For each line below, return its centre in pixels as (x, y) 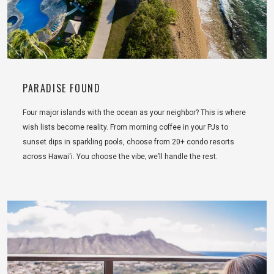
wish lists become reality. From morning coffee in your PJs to (125, 128)
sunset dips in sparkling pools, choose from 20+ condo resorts (128, 142)
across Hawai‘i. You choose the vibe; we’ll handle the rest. (120, 157)
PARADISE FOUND (62, 88)
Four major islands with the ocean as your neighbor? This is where (134, 113)
